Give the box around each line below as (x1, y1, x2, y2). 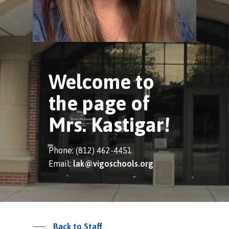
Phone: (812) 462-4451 (49, 145, 132, 155)
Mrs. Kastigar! (49, 113, 171, 136)
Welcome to (49, 70, 155, 93)
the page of (49, 91, 150, 114)
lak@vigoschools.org (73, 158, 154, 168)
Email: (49, 158, 74, 168)
